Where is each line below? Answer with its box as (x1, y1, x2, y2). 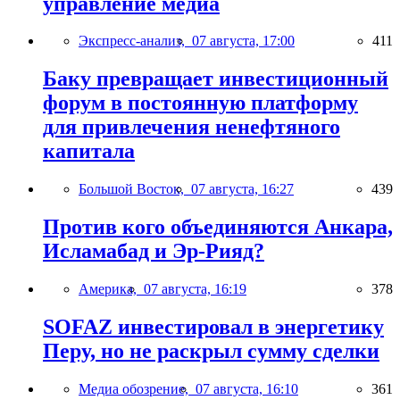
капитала (43, 139, 135, 163)
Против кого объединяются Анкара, (43, 215, 393, 239)
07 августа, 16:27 (191, 181, 294, 197)
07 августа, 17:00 (192, 33, 295, 49)
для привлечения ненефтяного (43, 115, 340, 139)
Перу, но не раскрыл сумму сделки (43, 338, 379, 362)
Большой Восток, (79, 181, 191, 197)
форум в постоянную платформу (43, 91, 358, 115)
